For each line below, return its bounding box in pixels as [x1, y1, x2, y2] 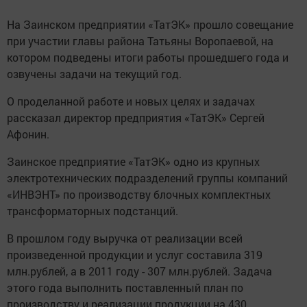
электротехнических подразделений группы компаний [7, 171, 288, 186]
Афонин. [7, 127, 49, 142]
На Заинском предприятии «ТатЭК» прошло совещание [7, 17, 293, 32]
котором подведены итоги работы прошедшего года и [7, 50, 288, 65]
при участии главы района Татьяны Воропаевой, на [7, 34, 273, 49]
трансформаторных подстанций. [7, 204, 178, 219]
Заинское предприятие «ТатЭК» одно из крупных [7, 154, 260, 169]
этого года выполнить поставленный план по [7, 280, 243, 295]
